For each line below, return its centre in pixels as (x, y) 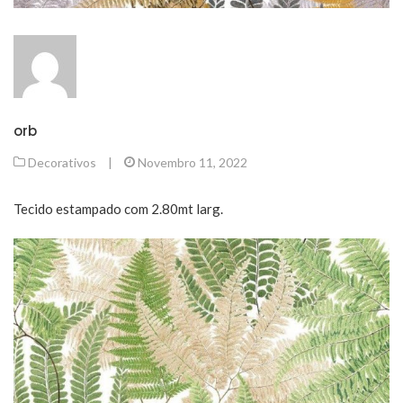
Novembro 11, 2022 (193, 162)
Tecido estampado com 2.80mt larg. (118, 208)
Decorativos (62, 162)
